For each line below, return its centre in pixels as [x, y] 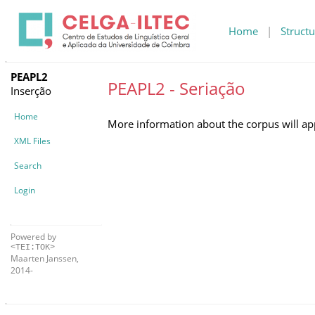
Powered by [33, 236]
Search [28, 165]
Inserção [31, 90]
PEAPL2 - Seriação [176, 88]
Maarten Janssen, [45, 258]
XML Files [32, 141]
